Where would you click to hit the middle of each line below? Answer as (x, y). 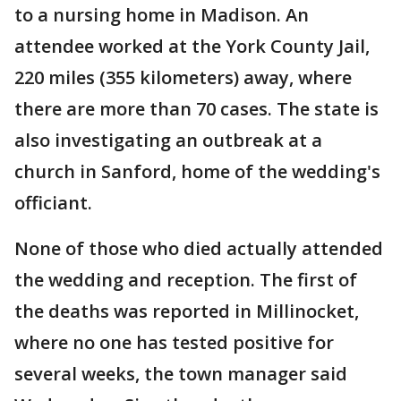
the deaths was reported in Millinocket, (187, 311)
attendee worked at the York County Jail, (192, 46)
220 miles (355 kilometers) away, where (183, 77)
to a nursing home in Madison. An (162, 15)
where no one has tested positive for (174, 342)
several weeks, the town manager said (181, 374)
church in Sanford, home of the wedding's (197, 171)
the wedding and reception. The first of (186, 280)
